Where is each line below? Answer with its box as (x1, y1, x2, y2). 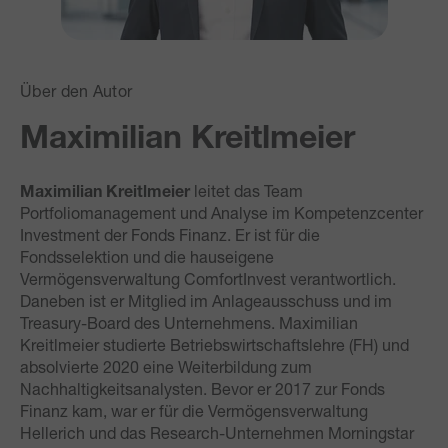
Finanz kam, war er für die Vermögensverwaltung (20, 400, 368, 420)
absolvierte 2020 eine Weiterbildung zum (20, 356, 312, 376)
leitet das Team (194, 180, 303, 200)
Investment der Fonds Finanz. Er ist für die (20, 224, 320, 244)
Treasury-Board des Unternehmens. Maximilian (20, 312, 358, 332)
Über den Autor (20, 80, 133, 100)
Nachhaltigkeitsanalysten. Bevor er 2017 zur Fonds (20, 378, 385, 398)
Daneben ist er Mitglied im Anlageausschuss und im (20, 290, 392, 310)
